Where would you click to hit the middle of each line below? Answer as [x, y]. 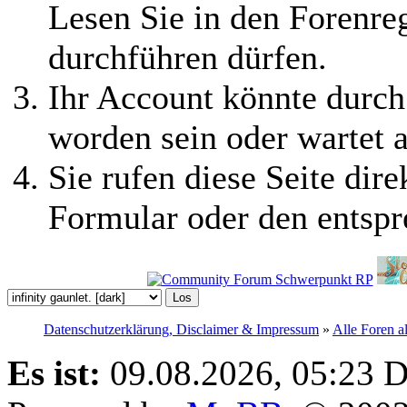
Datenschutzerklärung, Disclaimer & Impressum [181, 329]
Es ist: [54, 372]
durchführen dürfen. [188, 57]
